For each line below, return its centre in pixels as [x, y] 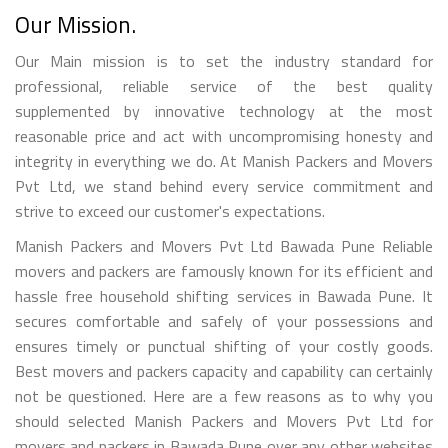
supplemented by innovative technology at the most [224, 110]
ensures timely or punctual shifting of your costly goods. [224, 345]
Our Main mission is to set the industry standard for [224, 60]
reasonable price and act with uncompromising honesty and [224, 135]
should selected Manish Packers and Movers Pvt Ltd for [224, 420]
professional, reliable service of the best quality [224, 85]
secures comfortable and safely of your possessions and [224, 320]
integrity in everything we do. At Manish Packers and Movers [224, 160]
